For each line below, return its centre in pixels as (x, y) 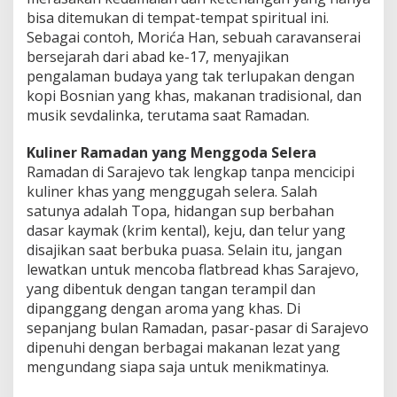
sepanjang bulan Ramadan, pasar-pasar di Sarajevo (198, 327)
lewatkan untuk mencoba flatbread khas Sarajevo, (193, 269)
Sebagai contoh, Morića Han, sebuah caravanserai (194, 37)
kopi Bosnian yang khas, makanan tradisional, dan (194, 95)
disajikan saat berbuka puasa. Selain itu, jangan (184, 249)
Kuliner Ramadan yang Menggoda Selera (171, 152)
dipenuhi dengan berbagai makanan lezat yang (183, 347)
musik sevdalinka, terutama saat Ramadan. (168, 115)
